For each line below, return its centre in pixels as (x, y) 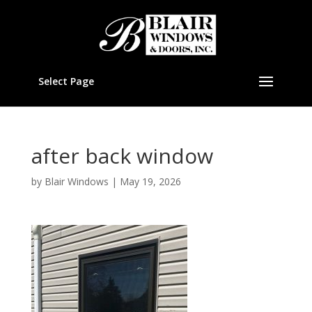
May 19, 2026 (150, 181)
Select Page (66, 81)
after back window (122, 156)
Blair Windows (76, 181)
